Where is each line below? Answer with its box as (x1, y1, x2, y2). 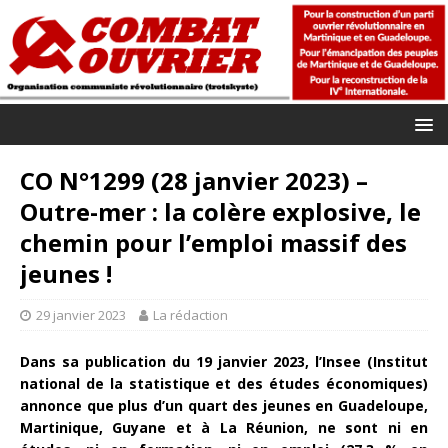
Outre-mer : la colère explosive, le (20, 194, 421, 228)
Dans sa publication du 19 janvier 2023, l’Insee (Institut (20, 351, 428, 371)
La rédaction (153, 305, 228, 324)
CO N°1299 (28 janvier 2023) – (20, 163, 368, 197)
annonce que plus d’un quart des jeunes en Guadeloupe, (20, 395, 428, 415)
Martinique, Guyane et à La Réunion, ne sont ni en (20, 417, 428, 437)
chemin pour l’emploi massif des (20, 225, 407, 259)
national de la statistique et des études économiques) (20, 373, 428, 393)
